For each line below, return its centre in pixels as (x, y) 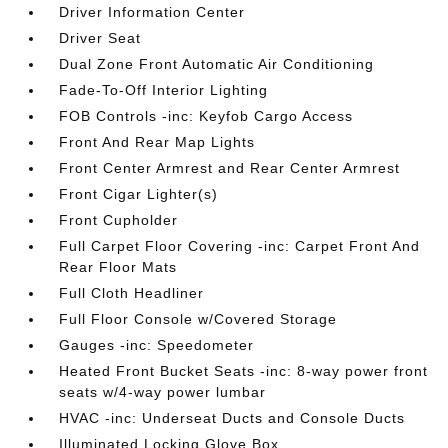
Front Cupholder (119, 219)
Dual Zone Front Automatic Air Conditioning (217, 63)
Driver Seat (100, 37)
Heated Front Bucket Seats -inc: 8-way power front (244, 370)
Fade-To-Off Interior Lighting (164, 89)
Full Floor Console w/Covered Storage (198, 318)
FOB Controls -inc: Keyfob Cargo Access (206, 115)
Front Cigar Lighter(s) (139, 193)
